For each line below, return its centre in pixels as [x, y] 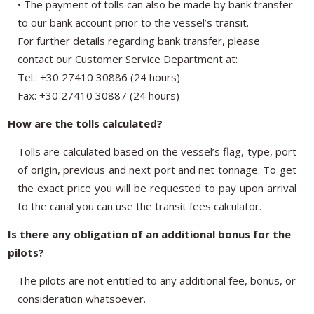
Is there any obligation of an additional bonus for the [150, 234]
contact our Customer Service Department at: [128, 59]
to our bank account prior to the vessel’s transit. [134, 22]
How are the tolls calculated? [86, 123]
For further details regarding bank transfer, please [139, 40]
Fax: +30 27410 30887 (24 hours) [99, 95]
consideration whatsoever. [82, 298]
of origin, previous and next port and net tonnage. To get [157, 169]
